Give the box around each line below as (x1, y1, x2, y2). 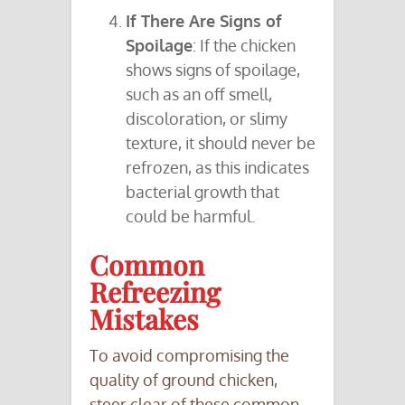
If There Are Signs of (126, 11, 282, 32)
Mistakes (89, 301, 199, 338)
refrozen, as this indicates (126, 157, 309, 178)
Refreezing (89, 274, 221, 311)
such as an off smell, (126, 84, 272, 105)
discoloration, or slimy (126, 108, 287, 129)
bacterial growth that (126, 182, 279, 202)
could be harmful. (126, 206, 255, 227)
